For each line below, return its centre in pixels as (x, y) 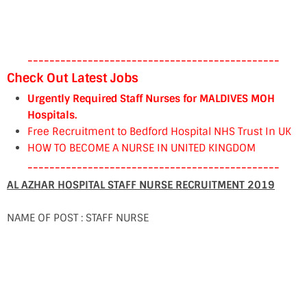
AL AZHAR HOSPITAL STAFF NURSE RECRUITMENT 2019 (141, 185)
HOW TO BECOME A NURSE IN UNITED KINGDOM (142, 148)
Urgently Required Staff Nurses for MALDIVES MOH (151, 99)
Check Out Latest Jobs (73, 78)
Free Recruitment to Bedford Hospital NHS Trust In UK (159, 132)
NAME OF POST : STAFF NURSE (78, 218)
